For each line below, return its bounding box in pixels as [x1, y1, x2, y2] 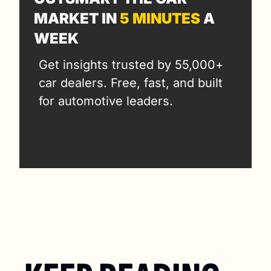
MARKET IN [34, 9, 120, 27]
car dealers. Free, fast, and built [39, 75, 223, 90]
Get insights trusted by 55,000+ [39, 57, 223, 72]
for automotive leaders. [39, 93, 173, 108]
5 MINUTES [120, 9, 200, 27]
